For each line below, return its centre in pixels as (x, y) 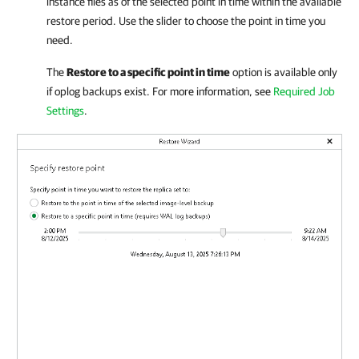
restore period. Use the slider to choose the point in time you (186, 21)
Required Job (304, 91)
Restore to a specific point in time (148, 72)
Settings (65, 111)
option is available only (284, 72)
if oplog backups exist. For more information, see (160, 91)
